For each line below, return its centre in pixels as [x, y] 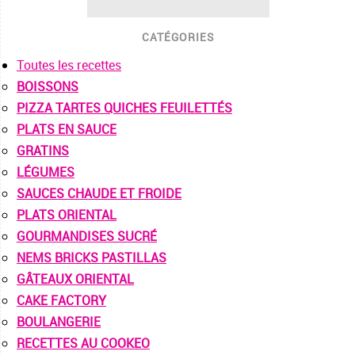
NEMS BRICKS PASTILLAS [92, 258]
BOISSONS [48, 87]
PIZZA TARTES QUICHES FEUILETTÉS [124, 108]
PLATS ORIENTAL [67, 215]
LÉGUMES [46, 172]
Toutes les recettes [69, 65]
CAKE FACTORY [61, 301]
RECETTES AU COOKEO [83, 344]
